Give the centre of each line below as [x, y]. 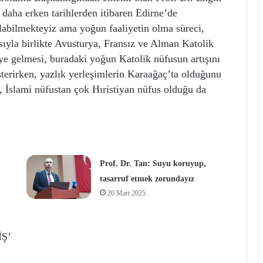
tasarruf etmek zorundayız [147, 179]
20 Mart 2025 [126, 193]
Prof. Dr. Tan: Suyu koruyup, [153, 163]
